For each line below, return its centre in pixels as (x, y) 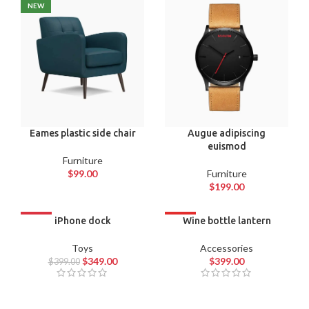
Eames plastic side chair (82, 133)
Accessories (227, 248)
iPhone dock (82, 221)
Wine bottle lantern (227, 221)
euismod (227, 147)
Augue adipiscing (227, 133)
